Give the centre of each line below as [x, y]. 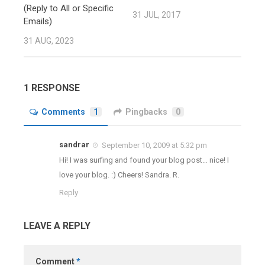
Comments [63, 112]
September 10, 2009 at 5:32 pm [154, 146]
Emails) [38, 22]
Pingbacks [146, 112]
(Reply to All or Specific [69, 9]
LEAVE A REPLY [57, 226]
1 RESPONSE [52, 88]
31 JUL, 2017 [156, 15]
